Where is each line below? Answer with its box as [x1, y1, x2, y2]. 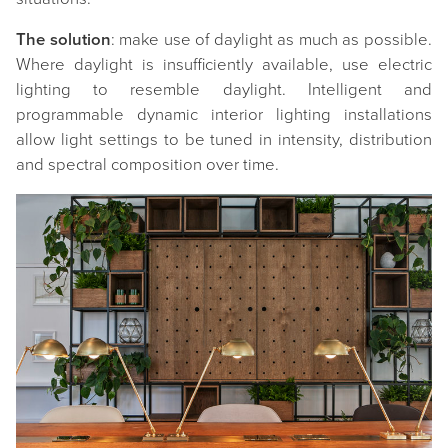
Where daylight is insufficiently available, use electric [16, 55, 432, 76]
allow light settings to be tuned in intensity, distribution [16, 130, 432, 151]
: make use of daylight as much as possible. [110, 30, 433, 51]
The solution [16, 30, 111, 51]
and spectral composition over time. [16, 155, 279, 176]
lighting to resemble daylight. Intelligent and [16, 80, 432, 101]
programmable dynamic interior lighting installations [16, 105, 432, 126]
